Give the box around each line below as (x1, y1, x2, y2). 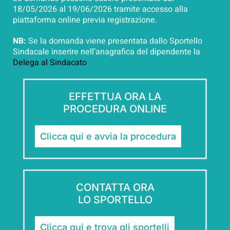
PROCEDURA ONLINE (63, 103, 167, 116)
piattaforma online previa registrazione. (13, 14, 157, 27)
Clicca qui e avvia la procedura (40, 131, 176, 142)
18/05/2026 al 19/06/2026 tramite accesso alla (13, 3, 188, 16)
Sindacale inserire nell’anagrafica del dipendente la (13, 46, 200, 59)
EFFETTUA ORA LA (69, 90, 161, 103)
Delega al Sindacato (13, 56, 87, 69)
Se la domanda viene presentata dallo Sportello (26, 35, 202, 48)
